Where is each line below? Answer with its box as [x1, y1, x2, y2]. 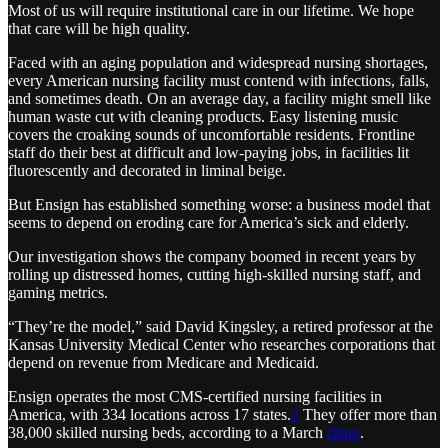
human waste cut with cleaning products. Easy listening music [8, 108, 398, 126]
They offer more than [299, 406, 437, 424]
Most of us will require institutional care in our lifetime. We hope [8, 2, 414, 20]
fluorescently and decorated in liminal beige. [8, 162, 286, 180]
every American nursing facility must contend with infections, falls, [8, 72, 429, 90]
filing [327, 424, 360, 442]
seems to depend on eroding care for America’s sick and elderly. [8, 214, 409, 232]
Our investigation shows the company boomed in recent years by [8, 248, 416, 266]
